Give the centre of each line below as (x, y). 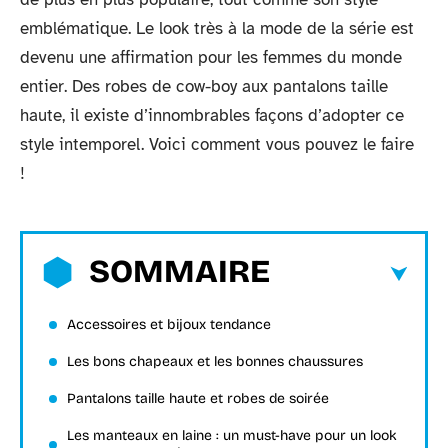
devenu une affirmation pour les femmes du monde (211, 57)
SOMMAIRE (179, 271)
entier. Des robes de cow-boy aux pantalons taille (204, 86)
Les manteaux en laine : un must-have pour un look (232, 435)
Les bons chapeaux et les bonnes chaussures (217, 361)
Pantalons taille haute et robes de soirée (200, 398)
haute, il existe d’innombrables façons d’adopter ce (212, 115)
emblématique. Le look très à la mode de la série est (217, 28)
